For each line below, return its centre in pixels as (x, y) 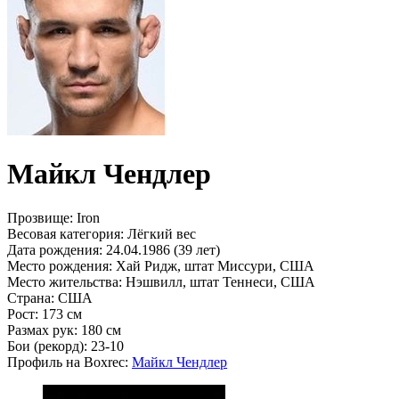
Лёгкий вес (160, 233)
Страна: (31, 297)
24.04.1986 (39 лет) (161, 249)
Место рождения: (60, 265)
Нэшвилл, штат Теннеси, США (219, 281)
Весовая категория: (65, 233)
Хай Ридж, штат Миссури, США (213, 265)
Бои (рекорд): (47, 346)
